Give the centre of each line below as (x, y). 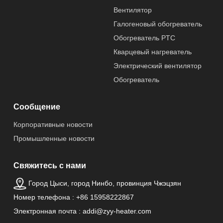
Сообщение (37, 107)
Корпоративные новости (54, 124)
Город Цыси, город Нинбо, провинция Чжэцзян (105, 183)
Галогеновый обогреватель (158, 24)
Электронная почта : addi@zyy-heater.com (82, 211)
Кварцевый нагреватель (152, 52)
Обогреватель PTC (144, 38)
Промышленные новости (55, 138)
